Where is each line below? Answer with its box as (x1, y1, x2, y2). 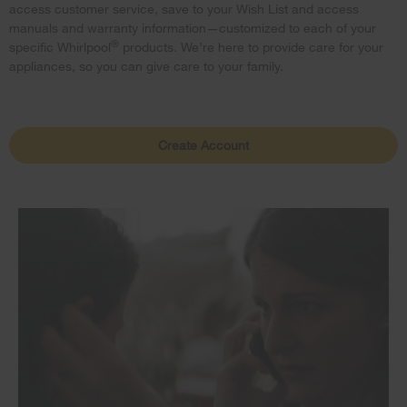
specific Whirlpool (9, 39, 111, 55)
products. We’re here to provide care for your (119, 39, 383, 55)
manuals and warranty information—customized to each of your (9, 20, 376, 36)
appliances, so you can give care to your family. (9, 58, 283, 74)
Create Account (158, 136, 249, 153)
